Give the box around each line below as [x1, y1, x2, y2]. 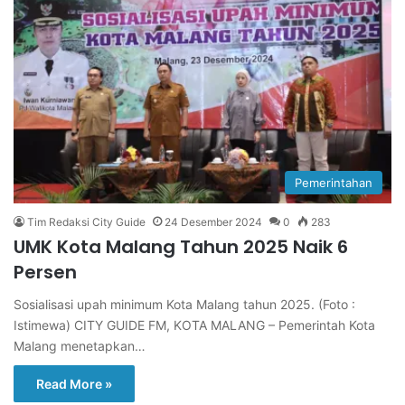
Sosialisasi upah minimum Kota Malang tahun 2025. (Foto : [14, 296, 355, 312]
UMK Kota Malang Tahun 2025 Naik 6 [14, 233, 348, 259]
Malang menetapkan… [14, 337, 146, 353]
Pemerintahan [295, 174, 372, 190]
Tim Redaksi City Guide [27, 214, 146, 229]
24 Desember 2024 [165, 214, 262, 229]
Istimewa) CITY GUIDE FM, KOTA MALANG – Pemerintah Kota [14, 316, 375, 333]
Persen [14, 259, 77, 285]
